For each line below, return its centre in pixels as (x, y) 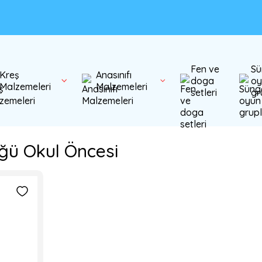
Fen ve (205, 69)
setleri (204, 92)
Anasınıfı (113, 75)
